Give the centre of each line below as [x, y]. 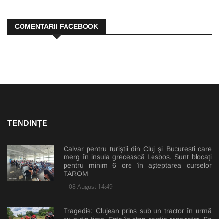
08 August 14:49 [91, 187]
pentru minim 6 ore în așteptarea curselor [138, 165]
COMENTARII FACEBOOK [56, 27]
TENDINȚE [27, 123]
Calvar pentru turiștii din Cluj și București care [138, 149]
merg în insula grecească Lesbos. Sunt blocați [138, 157]
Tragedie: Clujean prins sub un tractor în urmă [138, 211]
